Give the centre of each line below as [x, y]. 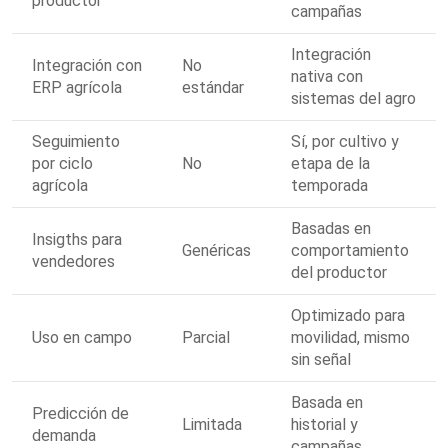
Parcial [206, 337]
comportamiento [350, 250]
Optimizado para [348, 315]
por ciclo [62, 163]
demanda [64, 435]
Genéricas [216, 250]
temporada [329, 185]
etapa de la [330, 163]
